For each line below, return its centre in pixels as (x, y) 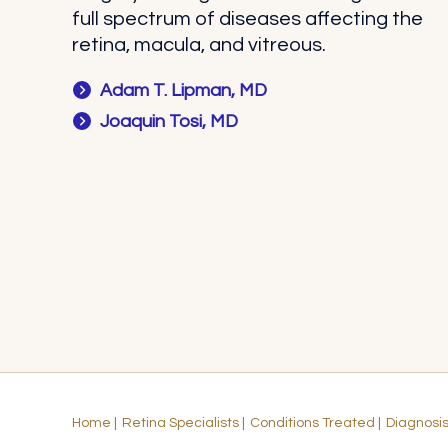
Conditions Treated (312, 423)
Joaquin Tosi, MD (169, 122)
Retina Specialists (180, 423)
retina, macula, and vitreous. (199, 45)
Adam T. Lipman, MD (184, 91)
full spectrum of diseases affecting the (247, 19)
